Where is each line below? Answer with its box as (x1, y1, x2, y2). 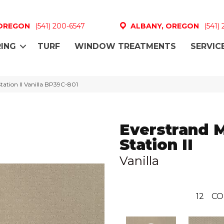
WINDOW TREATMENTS (74, 41, 176, 51)
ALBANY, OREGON (130, 21, 199, 30)
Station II (119, 135, 193, 154)
